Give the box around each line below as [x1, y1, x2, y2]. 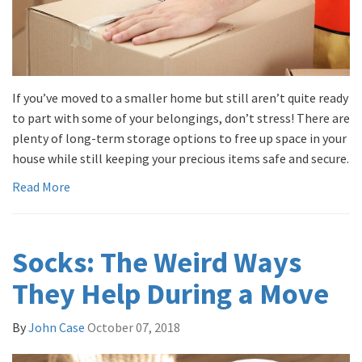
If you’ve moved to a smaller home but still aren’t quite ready [12, 90, 348, 107]
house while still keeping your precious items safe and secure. [12, 150, 349, 167]
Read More [12, 179, 70, 196]
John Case [28, 319, 85, 336]
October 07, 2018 [87, 319, 180, 336]
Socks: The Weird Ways [12, 244, 301, 281]
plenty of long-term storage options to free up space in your [12, 130, 347, 147]
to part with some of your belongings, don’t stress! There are [12, 110, 350, 127]
